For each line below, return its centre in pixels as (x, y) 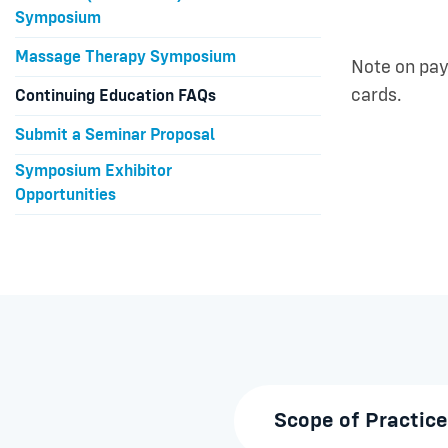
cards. (376, 95)
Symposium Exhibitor (93, 171)
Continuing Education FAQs (115, 96)
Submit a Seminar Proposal (115, 135)
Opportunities (65, 195)
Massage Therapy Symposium (125, 57)
